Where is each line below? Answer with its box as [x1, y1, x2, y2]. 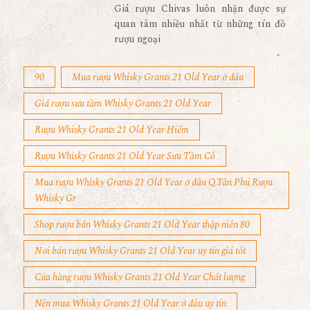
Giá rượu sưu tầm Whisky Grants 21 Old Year [35, 96, 211, 111]
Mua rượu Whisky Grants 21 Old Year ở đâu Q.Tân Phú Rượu [35, 175, 273, 190]
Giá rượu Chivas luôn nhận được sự [113, 1, 286, 16]
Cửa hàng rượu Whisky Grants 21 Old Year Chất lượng [35, 270, 245, 284]
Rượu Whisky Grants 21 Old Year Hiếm [35, 122, 189, 137]
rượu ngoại [113, 32, 161, 46]
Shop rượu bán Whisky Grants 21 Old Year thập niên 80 [35, 217, 250, 232]
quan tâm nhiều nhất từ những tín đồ [113, 17, 286, 31]
